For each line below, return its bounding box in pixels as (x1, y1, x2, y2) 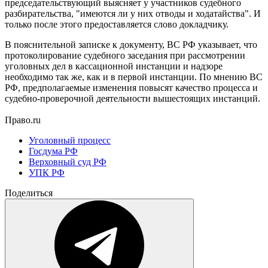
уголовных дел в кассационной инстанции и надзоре (5, 60, 223, 71)
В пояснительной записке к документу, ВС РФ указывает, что (5, 39, 257, 50)
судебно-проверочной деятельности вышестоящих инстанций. (5, 93, 260, 103)
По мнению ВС (197, 71, 263, 82)
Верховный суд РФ (29, 156, 106, 167)
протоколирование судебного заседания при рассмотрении (5, 50, 245, 60)
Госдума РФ (29, 145, 78, 156)
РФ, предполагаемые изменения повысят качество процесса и (5, 82, 258, 93)
